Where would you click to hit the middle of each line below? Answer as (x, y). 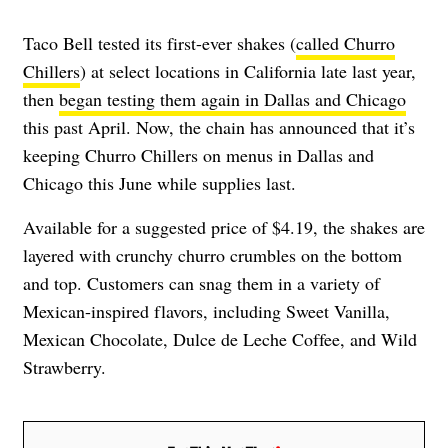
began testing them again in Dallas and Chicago (232, 99)
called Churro (345, 43)
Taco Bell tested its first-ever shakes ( (159, 43)
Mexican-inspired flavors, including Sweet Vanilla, (206, 311)
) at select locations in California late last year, (248, 71)
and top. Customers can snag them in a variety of (201, 283)
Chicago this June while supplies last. (159, 183)
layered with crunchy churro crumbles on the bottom (212, 255)
